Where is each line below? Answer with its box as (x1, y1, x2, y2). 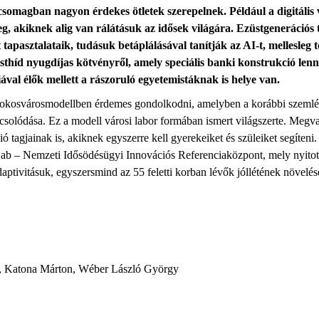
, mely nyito (263, 149, 316, 161)
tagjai (9, 132, 36, 144)
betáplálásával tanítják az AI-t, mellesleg (118, 39, 311, 51)
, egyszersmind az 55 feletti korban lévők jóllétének (51, 166, 283, 178)
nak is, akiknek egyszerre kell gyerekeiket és (36, 132, 238, 144)
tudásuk (76, 39, 115, 51)
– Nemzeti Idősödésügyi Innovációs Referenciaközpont (11, 149, 263, 161)
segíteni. (277, 132, 317, 144)
